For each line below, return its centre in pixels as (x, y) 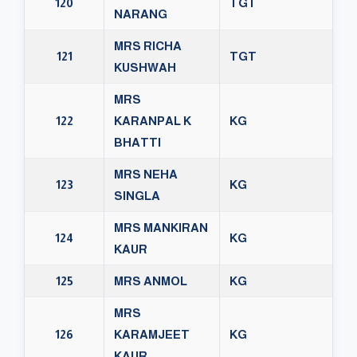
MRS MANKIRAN (161, 228)
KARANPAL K (153, 121)
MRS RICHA (148, 46)
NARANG (141, 14)
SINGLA (137, 196)
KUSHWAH (145, 68)
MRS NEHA (146, 175)
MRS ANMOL (151, 281)
